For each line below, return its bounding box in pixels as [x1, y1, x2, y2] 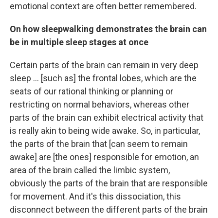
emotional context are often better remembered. [10, 1, 197, 11]
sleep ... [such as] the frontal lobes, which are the [10, 73, 197, 83]
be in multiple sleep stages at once [10, 37, 148, 47]
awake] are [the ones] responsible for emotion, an [10, 152, 199, 162]
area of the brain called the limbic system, [10, 165, 170, 175]
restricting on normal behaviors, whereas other [10, 99, 189, 109]
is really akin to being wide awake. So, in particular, [10, 126, 200, 136]
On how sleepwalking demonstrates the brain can [10, 24, 207, 34]
